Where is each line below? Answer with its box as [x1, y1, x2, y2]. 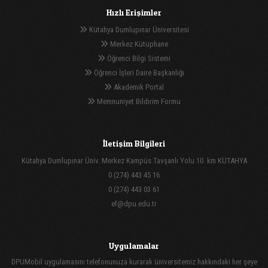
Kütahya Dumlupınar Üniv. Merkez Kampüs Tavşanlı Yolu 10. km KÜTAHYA [21, 156, 247, 165]
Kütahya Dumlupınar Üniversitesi [87, 25, 189, 34]
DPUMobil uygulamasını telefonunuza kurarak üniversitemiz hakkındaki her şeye [11, 257, 257, 266]
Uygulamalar [109, 240, 159, 251]
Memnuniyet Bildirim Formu [95, 96, 181, 106]
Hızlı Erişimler [106, 7, 162, 17]
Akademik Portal [112, 82, 164, 92]
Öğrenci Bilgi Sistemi [105, 53, 170, 63]
